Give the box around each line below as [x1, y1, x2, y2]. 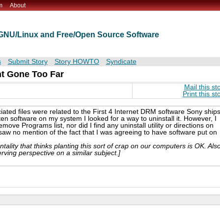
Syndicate [106, 58, 137, 66]
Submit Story [7, 58, 48, 66]
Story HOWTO [54, 58, 99, 66]
